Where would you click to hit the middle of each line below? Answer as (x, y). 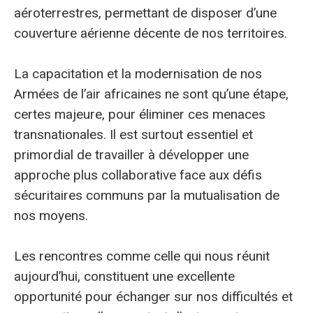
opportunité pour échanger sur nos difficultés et (153, 297)
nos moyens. (51, 215)
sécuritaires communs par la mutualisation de (147, 195)
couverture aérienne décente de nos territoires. (151, 33)
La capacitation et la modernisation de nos (138, 73)
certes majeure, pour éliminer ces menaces (140, 114)
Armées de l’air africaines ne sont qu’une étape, (151, 94)
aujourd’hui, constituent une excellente (124, 277)
